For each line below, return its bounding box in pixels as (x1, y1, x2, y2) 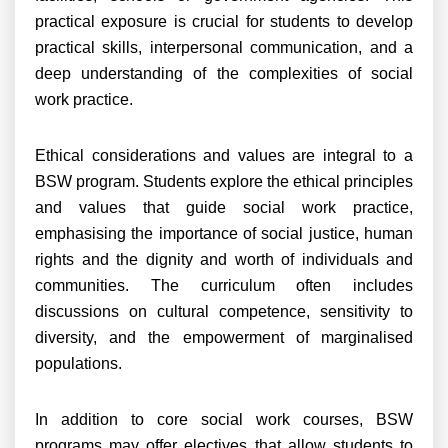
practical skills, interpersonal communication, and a (35, 39, 413, 56)
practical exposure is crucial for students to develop (35, 13, 413, 30)
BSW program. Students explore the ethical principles (35, 173, 413, 190)
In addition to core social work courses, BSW (35, 411, 413, 428)
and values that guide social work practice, (35, 199, 413, 216)
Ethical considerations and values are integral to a (35, 147, 413, 164)
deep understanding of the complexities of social (35, 65, 413, 82)
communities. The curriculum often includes (35, 277, 413, 294)
